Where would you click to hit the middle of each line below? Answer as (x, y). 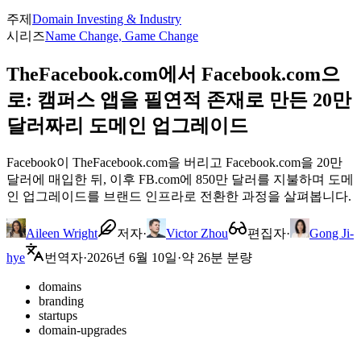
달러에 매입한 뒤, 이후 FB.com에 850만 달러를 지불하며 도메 (180, 179)
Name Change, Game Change (122, 35)
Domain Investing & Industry (107, 19)
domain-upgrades (83, 330)
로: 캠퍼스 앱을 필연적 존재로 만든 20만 (179, 100)
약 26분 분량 (217, 257)
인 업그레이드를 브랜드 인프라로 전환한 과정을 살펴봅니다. (179, 196)
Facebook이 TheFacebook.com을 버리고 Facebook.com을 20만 (174, 162)
